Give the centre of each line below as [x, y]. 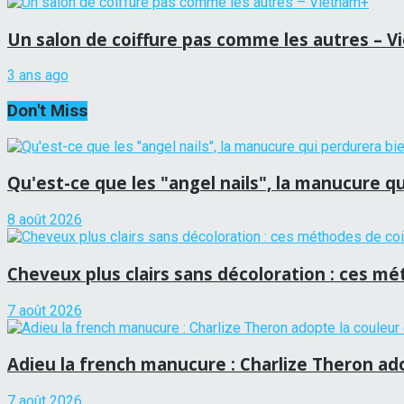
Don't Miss [47, 110]
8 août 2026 [45, 220]
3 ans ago [38, 76]
